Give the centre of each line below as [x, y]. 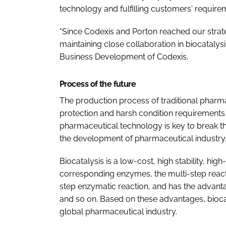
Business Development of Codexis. [124, 56]
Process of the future [98, 84]
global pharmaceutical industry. [118, 211]
